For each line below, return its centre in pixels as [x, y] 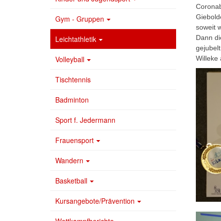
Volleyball [70, 59]
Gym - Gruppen [80, 19]
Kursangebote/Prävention [95, 201]
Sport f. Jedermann [85, 120]
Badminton [72, 100]
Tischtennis [73, 80]
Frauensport [74, 140]
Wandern [69, 161]
